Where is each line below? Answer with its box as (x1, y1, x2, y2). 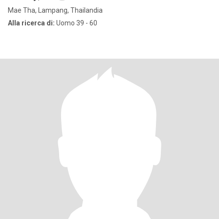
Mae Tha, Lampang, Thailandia (8, 6, 103, 14)
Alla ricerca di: (8, 19, 55, 27)
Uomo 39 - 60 (55, 19, 97, 27)
